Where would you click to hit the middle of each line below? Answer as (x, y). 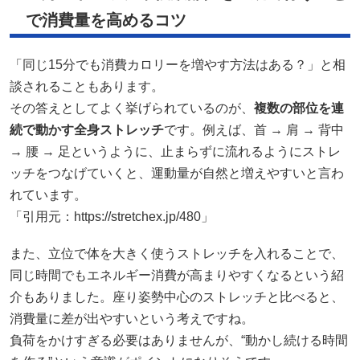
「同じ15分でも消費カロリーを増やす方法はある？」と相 (178, 64)
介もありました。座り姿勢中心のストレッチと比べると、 (177, 297)
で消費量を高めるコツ (106, 20)
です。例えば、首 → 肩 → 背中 (254, 129)
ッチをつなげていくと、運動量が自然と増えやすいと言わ (177, 173)
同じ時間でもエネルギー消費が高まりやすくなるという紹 (177, 275)
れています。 (48, 194)
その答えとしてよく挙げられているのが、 (132, 108)
